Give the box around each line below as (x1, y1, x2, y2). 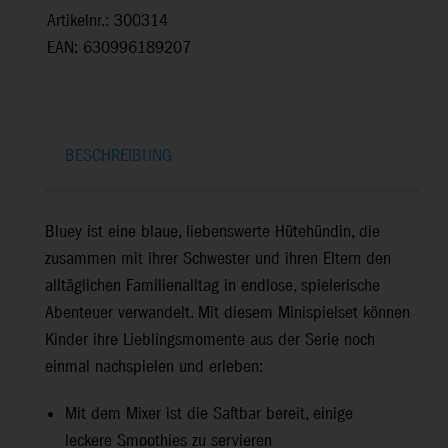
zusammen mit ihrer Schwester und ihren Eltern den (45, 247, 391, 271)
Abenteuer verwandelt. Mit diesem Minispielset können (45, 301, 410, 325)
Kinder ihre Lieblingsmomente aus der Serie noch (45, 328, 375, 352)
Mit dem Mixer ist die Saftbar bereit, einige (65, 402, 353, 426)
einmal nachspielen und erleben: (45, 355, 263, 379)
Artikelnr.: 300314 (47, 10, 168, 34)
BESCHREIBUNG (65, 145, 172, 169)
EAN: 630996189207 (47, 37, 191, 61)
